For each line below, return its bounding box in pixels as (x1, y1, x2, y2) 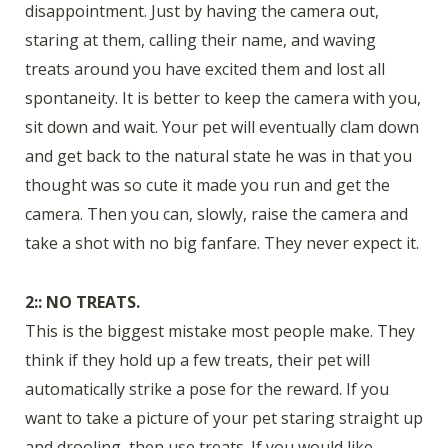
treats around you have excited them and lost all (25, 58, 385, 81)
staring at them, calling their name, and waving (25, 29, 376, 52)
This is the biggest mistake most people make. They (25, 320, 415, 343)
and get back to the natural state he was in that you (25, 145, 412, 168)
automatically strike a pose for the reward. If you (25, 378, 389, 401)
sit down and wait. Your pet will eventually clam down (25, 116, 419, 139)
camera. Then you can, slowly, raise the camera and (25, 203, 408, 226)
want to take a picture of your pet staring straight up (25, 407, 423, 430)
